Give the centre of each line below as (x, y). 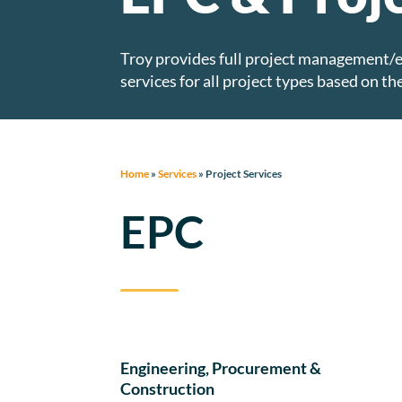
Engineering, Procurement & (221, 368)
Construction (168, 389)
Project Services (244, 173)
